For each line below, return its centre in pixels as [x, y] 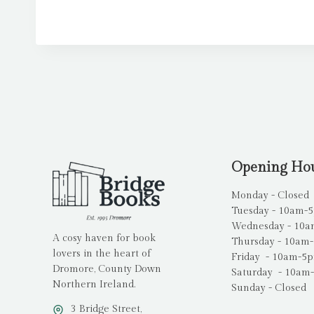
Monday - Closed [270, 196]
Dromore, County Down [107, 269]
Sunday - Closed [268, 288]
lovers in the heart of [102, 254]
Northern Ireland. [94, 285]
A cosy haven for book [104, 239]
